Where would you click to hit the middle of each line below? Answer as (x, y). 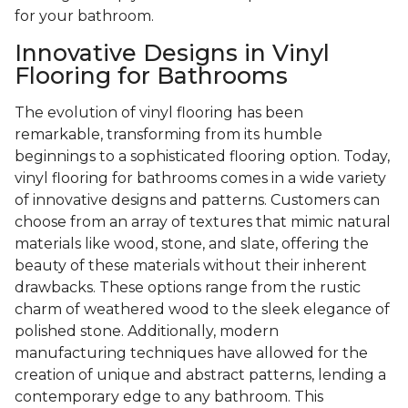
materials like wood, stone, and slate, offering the (192, 244)
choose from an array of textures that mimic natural (203, 222)
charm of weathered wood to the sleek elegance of (202, 310)
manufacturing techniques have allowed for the (191, 353)
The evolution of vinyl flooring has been (159, 113)
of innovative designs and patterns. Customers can (197, 200)
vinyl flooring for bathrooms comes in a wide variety (200, 178)
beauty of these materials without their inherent (191, 266)
